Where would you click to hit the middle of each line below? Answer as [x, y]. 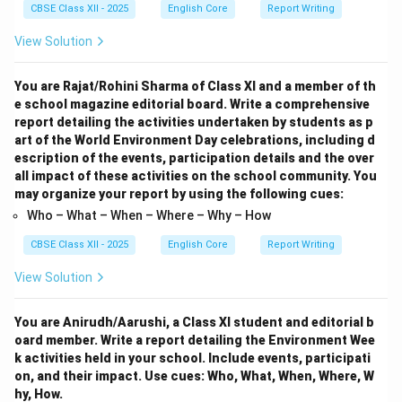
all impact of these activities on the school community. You [196, 175]
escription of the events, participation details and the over [194, 157]
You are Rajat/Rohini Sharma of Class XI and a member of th [195, 86]
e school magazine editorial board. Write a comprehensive [192, 104]
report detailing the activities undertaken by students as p [194, 122]
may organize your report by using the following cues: [179, 193]
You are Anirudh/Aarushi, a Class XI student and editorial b [194, 322]
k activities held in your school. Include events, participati [192, 358]
